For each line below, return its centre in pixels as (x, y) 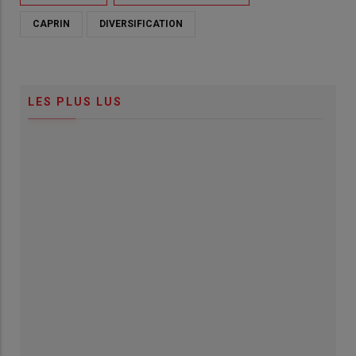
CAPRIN (51, 24)
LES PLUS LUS (75, 102)
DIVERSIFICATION (141, 24)
